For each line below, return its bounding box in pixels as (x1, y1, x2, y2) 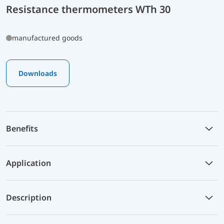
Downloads (18, 68, 57, 78)
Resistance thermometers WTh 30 (6, 2, 170, 16)
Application (6, 157, 51, 168)
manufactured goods (12, 32, 82, 42)
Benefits (6, 122, 38, 134)
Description (6, 191, 51, 203)
